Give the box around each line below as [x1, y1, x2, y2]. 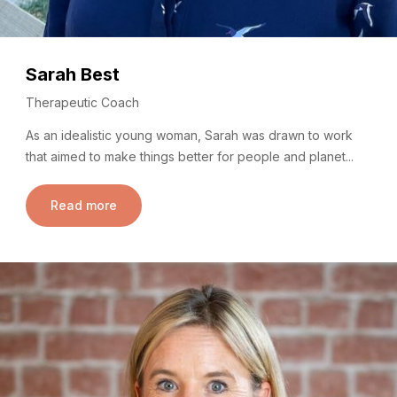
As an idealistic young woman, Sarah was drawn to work [26, 127, 353, 143]
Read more [51, 197, 117, 213]
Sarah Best [26, 64, 120, 86]
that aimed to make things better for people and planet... [26, 148, 354, 164]
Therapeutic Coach [26, 94, 139, 110]
